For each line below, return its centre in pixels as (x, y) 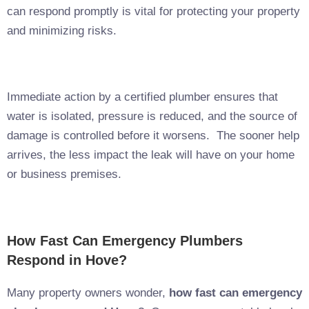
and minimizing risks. (62, 30)
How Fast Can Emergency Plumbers (125, 240)
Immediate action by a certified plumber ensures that (142, 97)
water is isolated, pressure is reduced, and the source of (152, 116)
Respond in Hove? (67, 260)
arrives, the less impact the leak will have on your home (151, 154)
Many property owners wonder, (88, 292)
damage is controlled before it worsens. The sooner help (153, 135)
